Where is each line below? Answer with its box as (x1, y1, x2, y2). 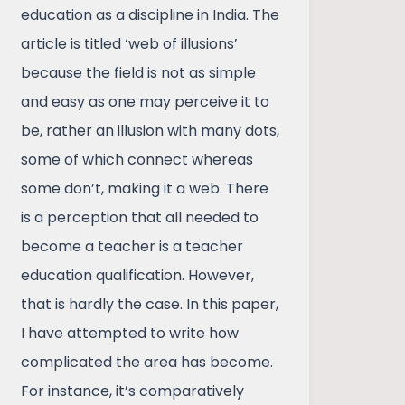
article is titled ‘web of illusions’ (21, 33, 239, 54)
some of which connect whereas (21, 148, 254, 170)
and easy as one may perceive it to (21, 90, 270, 112)
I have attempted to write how (21, 322, 240, 344)
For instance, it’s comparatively (21, 380, 245, 401)
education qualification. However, (21, 264, 255, 286)
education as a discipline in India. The (21, 4, 280, 25)
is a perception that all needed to (21, 206, 259, 228)
